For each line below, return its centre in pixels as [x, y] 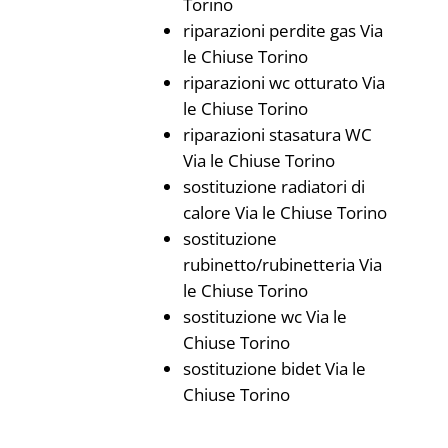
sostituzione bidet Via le [274, 368]
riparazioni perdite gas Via [282, 30]
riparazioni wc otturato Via [283, 82]
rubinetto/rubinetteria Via [282, 264]
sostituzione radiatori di [273, 186]
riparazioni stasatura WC [277, 134]
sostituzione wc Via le [264, 316]
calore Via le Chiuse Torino [284, 212]
